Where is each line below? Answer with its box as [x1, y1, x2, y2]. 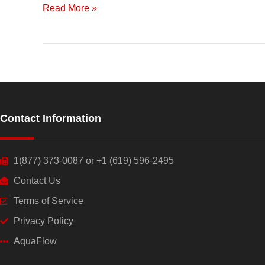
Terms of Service [13, 196, 83, 206]
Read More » [43, 3, 97, 14]
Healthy [42, 28, 75, 39]
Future [42, 46, 69, 56]
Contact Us [13, 176, 60, 186]
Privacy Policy [13, 216, 73, 227]
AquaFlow [13, 236, 57, 247]
